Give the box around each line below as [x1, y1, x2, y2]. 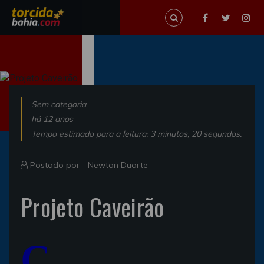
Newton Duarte [88, 159, 148, 170]
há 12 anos [31, 113, 73, 124]
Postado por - [28, 159, 88, 170]
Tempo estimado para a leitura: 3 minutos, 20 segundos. [31, 128, 242, 139]
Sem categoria [31, 98, 86, 110]
